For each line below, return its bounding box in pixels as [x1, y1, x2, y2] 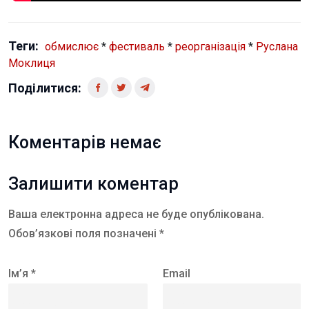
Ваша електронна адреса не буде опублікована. [8, 207, 264, 221]
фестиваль [109, 39, 165, 53]
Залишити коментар [8, 173, 179, 194]
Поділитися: [8, 80, 81, 95]
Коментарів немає [8, 132, 161, 152]
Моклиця [8, 56, 55, 70]
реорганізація [175, 39, 246, 53]
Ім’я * [8, 266, 36, 280]
